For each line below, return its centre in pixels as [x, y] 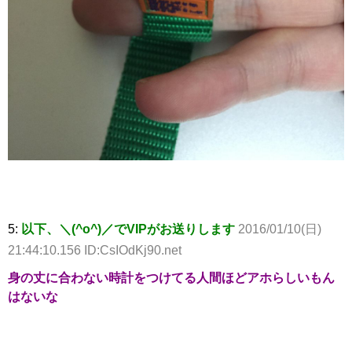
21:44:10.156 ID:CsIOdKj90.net [95, 250]
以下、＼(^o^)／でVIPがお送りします [128, 229]
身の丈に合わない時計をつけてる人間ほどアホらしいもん [171, 277]
